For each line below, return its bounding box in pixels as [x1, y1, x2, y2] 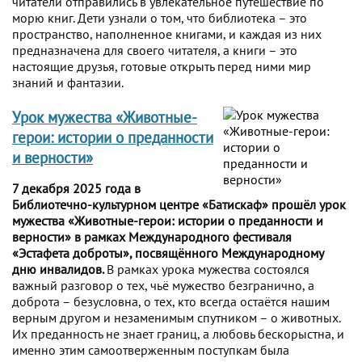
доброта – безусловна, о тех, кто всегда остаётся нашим [12, 293, 330, 309]
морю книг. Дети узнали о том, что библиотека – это [12, 9, 307, 26]
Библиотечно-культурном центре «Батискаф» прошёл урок [12, 196, 346, 213]
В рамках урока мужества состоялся [107, 260, 309, 277]
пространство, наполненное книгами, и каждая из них [12, 25, 322, 42]
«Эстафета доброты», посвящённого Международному [12, 244, 323, 261]
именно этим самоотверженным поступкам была [12, 341, 289, 358]
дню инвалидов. [12, 260, 107, 277]
